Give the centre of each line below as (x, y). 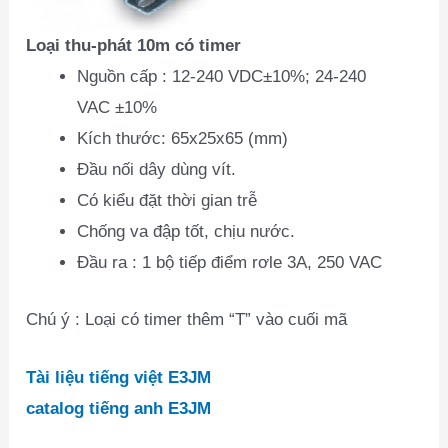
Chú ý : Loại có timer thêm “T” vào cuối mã (187, 319)
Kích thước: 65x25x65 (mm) (183, 138)
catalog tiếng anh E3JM (119, 408)
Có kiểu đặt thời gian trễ (167, 200)
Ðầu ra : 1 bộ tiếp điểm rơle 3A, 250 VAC (230, 262)
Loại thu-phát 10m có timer (134, 45)
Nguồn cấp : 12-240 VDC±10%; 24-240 (222, 76)
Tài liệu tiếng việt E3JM (119, 377)
